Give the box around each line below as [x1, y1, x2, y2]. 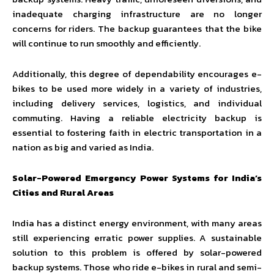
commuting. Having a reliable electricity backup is [12, 111, 262, 125]
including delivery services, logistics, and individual [12, 96, 262, 110]
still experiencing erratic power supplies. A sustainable [12, 231, 262, 245]
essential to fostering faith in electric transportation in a [12, 125, 262, 139]
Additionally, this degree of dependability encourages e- [12, 67, 262, 81]
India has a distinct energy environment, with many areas [12, 216, 262, 230]
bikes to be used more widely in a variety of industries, [12, 81, 262, 95]
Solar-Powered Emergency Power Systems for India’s [12, 171, 262, 185]
